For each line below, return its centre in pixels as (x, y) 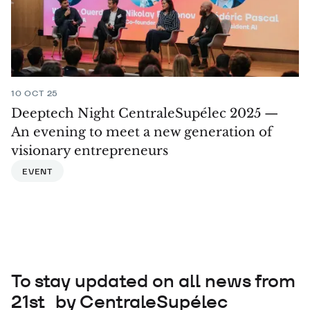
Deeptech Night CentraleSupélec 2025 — (145, 113)
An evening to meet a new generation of (142, 132)
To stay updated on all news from (153, 281)
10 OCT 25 (35, 93)
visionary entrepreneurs (90, 151)
